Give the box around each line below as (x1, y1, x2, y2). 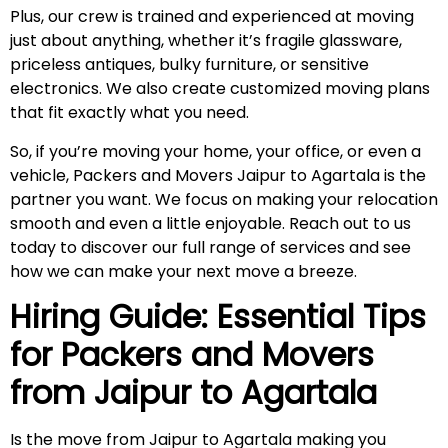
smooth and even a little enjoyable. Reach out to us (10, 211, 411, 235)
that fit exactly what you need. (10, 101, 249, 125)
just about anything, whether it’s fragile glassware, (10, 29, 402, 53)
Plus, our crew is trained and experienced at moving (10, 5, 414, 29)
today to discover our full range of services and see (10, 235, 411, 259)
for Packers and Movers (10, 332, 374, 378)
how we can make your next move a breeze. (10, 259, 357, 283)
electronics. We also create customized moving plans (10, 77, 430, 101)
